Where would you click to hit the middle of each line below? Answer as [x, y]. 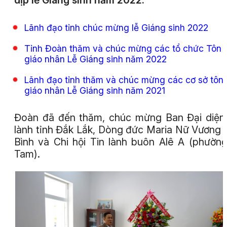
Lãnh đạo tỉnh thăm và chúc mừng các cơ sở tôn [124, 80]
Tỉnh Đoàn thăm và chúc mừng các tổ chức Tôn [123, 48]
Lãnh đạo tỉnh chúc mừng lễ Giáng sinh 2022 [116, 27]
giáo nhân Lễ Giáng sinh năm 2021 [95, 90]
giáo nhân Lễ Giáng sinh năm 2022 [96, 59]
